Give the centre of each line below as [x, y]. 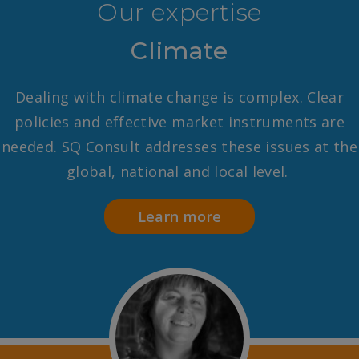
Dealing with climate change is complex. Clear [179, 97]
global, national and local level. [179, 171]
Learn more [179, 216]
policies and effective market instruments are [179, 121]
